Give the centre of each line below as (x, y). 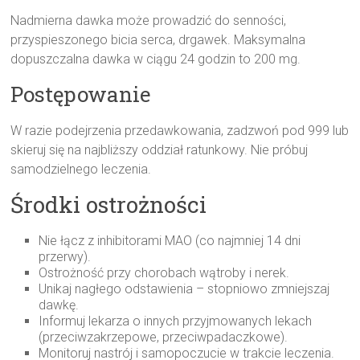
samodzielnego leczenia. (81, 170)
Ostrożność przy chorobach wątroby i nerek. (164, 273)
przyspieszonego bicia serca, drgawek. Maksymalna (158, 40)
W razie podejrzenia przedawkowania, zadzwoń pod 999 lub (180, 131)
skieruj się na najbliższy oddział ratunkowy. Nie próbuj (160, 150)
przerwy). (65, 257)
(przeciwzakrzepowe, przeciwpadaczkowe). (164, 337)
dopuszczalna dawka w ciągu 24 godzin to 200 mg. (156, 59)
